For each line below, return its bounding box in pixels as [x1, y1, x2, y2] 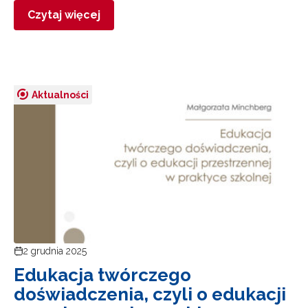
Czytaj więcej [27, 8, 100, 21]
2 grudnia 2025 [23, 245, 87, 256]
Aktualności [32, 89, 89, 100]
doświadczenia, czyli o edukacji [14, 283, 286, 305]
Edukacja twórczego [14, 264, 191, 285]
